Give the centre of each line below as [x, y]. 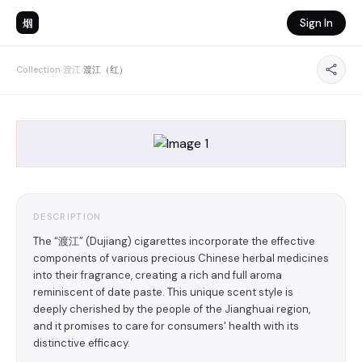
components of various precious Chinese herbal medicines [181, 258]
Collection [38, 69]
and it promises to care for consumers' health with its [166, 326]
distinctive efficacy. [82, 343]
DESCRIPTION [67, 217]
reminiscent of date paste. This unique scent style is [163, 292]
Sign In [316, 23]
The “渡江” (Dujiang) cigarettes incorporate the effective [174, 241]
